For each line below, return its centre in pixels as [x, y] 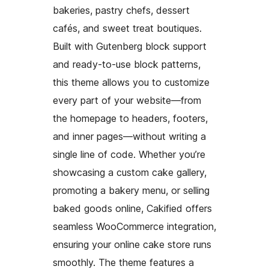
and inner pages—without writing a [129, 137]
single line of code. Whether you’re [129, 155]
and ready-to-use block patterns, [127, 65]
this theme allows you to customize [131, 83]
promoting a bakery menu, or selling [131, 191]
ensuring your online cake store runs [132, 245]
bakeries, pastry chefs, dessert [121, 11]
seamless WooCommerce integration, [134, 227]
